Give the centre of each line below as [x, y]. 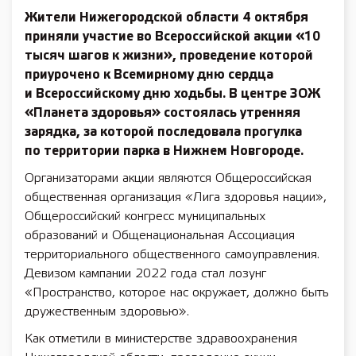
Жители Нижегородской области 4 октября [166, 18]
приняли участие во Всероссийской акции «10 [172, 37]
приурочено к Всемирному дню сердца [149, 75]
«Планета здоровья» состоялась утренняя [163, 113]
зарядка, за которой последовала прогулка [163, 132]
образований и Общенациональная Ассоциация [160, 236]
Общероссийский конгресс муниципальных [145, 217]
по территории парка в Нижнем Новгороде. [164, 151]
